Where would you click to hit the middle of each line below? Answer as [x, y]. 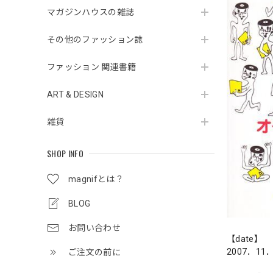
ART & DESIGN [75, 94]
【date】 [245, 239]
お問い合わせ [94, 228]
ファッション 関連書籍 [92, 67]
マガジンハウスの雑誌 [91, 12]
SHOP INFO [65, 153]
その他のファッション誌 [95, 40]
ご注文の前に [94, 252]
